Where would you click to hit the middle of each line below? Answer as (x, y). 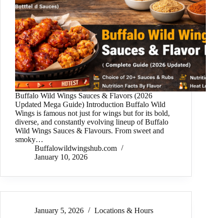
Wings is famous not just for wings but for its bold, (92, 113)
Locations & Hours (124, 211)
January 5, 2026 (59, 211)
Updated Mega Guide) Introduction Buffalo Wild (90, 105)
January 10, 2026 (61, 157)
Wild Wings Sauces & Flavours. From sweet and (90, 131)
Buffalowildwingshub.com (76, 148)
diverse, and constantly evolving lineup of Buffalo (92, 122)
